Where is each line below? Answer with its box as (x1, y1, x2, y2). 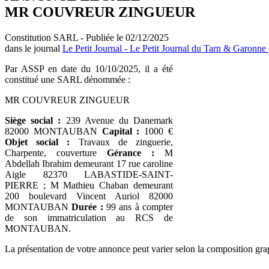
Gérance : (107, 147, 154, 158)
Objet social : (5, 136, 70, 147)
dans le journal (5, 43, 62, 53)
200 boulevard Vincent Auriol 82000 (5, 190, 173, 201)
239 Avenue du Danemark (61, 115, 174, 125)
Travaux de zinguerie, (70, 136, 174, 147)
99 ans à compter (103, 201, 174, 212)
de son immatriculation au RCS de (5, 212, 173, 223)
